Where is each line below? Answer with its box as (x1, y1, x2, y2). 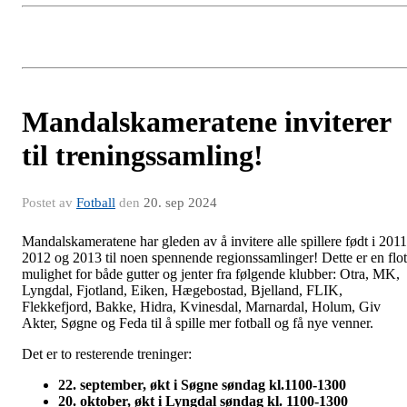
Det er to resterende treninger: (22, 346, 195, 362)
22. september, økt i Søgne (58, 377, 222, 393)
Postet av (22, 195, 76, 211)
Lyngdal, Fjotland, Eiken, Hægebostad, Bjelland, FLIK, (22, 283, 342, 299)
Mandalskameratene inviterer (22, 105, 391, 139)
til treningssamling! (22, 139, 263, 173)
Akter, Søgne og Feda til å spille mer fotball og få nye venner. (22, 315, 373, 332)
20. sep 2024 (144, 195, 217, 211)
